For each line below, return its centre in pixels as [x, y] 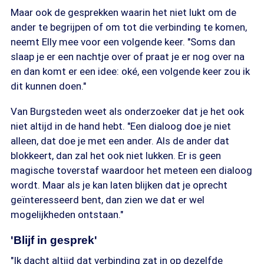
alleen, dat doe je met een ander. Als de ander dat [120, 141]
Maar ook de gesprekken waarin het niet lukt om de [123, 12]
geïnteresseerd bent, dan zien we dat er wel [108, 200]
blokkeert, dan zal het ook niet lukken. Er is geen [116, 156]
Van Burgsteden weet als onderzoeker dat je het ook [127, 111]
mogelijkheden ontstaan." [67, 214]
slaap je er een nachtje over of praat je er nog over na [128, 57]
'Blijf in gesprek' [54, 240]
